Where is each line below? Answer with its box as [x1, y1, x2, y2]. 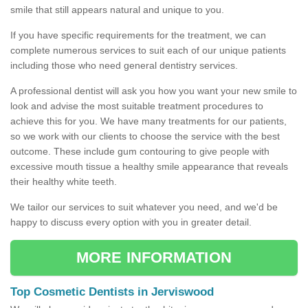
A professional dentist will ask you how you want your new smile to [10, 85, 297, 97]
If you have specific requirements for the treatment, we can [10, 30, 266, 41]
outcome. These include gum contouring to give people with [10, 146, 269, 157]
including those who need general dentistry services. [10, 60, 241, 71]
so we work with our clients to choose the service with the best [10, 131, 280, 142]
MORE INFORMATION [76, 249, 232, 267]
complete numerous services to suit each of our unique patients [10, 45, 286, 56]
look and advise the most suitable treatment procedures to [10, 100, 263, 112]
